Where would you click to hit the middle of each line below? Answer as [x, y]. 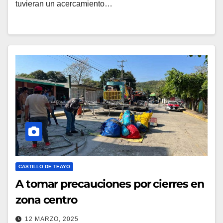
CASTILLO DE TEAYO [44, 167]
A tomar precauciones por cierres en [110, 184]
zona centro [46, 200]
